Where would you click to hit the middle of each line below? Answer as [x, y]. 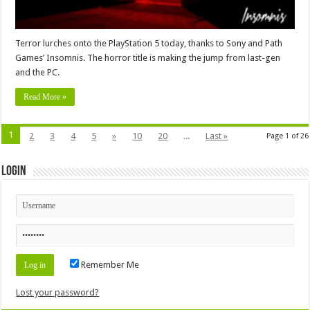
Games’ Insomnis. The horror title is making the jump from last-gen [148, 58]
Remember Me [109, 265]
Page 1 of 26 [287, 136]
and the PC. [38, 73]
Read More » [45, 97]
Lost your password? [58, 293]
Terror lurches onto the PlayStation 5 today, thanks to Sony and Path [149, 44]
